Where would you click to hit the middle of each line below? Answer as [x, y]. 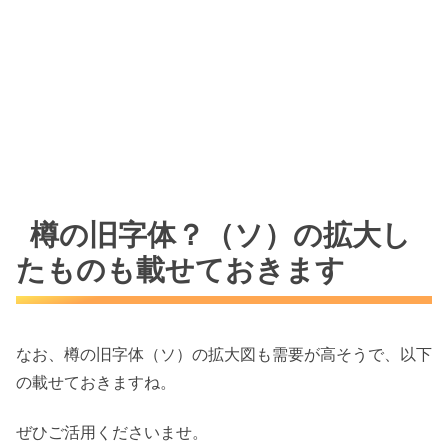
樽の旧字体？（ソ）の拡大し [221, 234]
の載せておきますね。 [96, 382]
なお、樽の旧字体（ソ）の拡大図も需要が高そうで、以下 [224, 354]
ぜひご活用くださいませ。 [112, 433]
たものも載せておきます [180, 269]
